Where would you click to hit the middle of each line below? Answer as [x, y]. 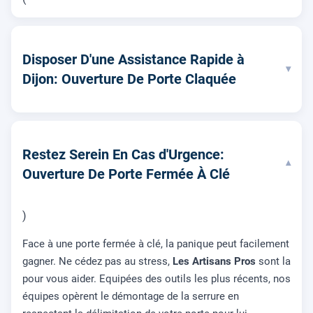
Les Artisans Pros [214, 261]
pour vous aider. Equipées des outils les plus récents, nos [156, 278]
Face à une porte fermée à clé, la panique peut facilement [156, 243]
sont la [273, 261]
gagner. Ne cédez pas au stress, [97, 261]
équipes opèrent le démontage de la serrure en [131, 296]
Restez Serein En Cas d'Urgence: [123, 154]
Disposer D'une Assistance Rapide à [133, 59]
